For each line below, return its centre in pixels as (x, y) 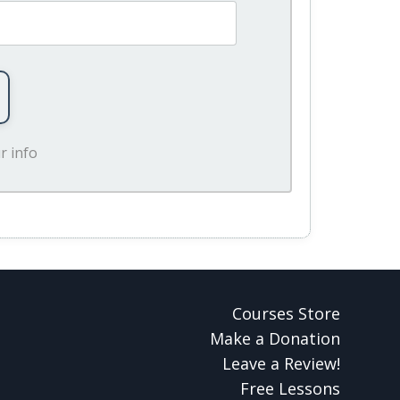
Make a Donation (275, 338)
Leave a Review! (281, 363)
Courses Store (286, 313)
